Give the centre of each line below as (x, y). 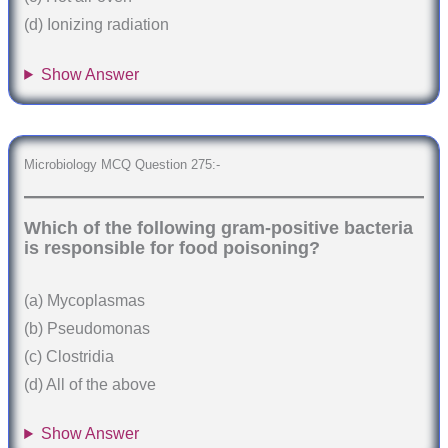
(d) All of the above (90, 384)
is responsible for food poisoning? (172, 247)
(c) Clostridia (69, 356)
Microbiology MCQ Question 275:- (122, 165)
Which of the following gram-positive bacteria (219, 227)
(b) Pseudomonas (87, 328)
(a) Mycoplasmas (85, 300)
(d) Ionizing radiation (97, 25)
